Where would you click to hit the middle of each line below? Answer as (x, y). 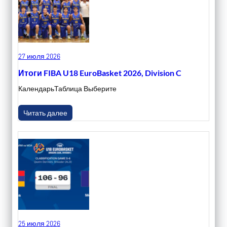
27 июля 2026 (39, 56)
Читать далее (45, 113)
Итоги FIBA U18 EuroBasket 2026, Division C (100, 72)
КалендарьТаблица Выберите (67, 89)
